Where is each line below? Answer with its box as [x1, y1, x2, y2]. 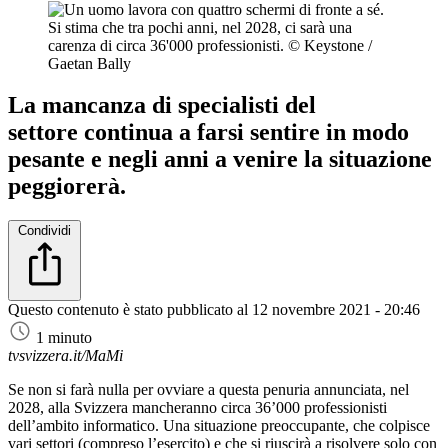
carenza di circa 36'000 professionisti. [48, 36, 288, 54]
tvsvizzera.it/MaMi [8, 347, 123, 365]
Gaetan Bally [48, 54, 131, 72]
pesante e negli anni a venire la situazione [8, 146, 432, 173]
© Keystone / [288, 36, 372, 54]
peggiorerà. [8, 173, 126, 200]
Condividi [18, 223, 71, 239]
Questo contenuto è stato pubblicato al [8, 301, 252, 319]
